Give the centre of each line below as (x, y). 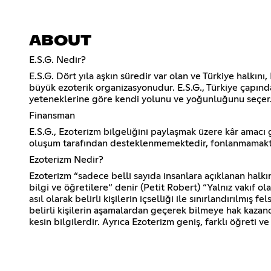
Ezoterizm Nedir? (66, 159)
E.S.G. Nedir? (57, 60)
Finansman (52, 115)
